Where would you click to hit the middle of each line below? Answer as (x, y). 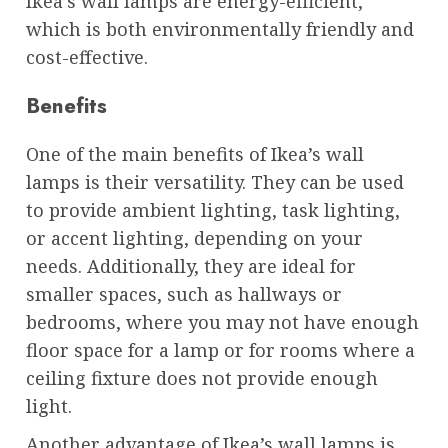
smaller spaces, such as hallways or (184, 293)
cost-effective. (87, 56)
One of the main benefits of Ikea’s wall (195, 153)
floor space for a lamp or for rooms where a (220, 349)
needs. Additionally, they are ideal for (191, 265)
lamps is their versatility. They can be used (215, 181)
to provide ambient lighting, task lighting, (213, 209)
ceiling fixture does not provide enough (202, 377)
